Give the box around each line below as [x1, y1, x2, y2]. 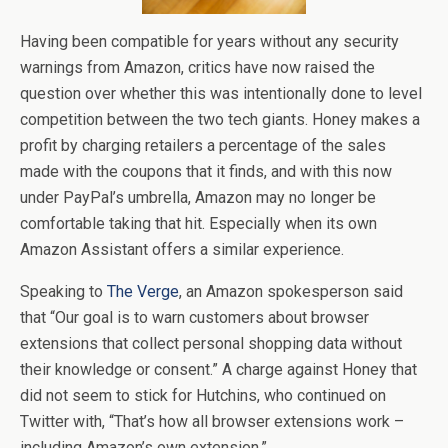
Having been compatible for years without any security [20, 31, 399, 51]
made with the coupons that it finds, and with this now [20, 161, 392, 181]
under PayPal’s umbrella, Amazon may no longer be [20, 187, 376, 207]
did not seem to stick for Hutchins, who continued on [20, 385, 386, 405]
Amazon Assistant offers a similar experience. [20, 239, 344, 259]
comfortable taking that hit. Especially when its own [20, 213, 377, 233]
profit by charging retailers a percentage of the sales [20, 135, 386, 155]
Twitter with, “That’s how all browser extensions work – [20, 411, 404, 431]
